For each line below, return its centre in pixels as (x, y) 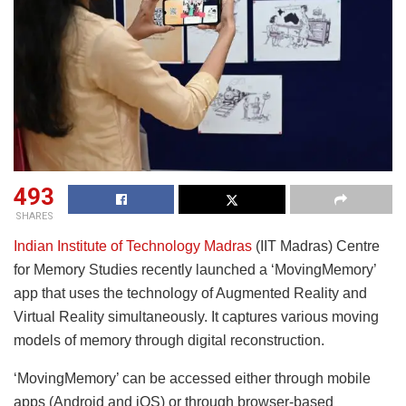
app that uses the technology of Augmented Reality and (190, 293)
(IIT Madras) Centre (316, 246)
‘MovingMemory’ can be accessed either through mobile (192, 378)
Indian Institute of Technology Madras (133, 246)
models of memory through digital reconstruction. (169, 340)
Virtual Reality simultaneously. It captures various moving (196, 316)
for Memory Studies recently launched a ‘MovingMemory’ (195, 269)
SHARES (34, 216)
